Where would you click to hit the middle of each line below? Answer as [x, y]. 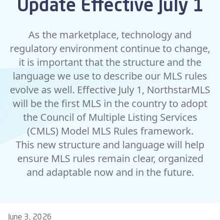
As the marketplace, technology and [110, 35]
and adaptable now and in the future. [110, 172]
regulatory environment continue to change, [110, 48]
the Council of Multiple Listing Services [110, 117]
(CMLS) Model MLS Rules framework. [110, 131]
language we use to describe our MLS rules [110, 76]
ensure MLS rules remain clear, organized [110, 158]
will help [184, 145]
